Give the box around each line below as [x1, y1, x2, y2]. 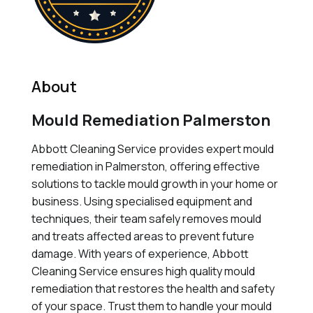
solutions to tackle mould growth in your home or [31, 176, 278, 191]
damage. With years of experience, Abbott [31, 246, 249, 261]
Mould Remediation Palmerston [31, 110, 270, 131]
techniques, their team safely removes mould [31, 211, 261, 226]
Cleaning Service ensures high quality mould [31, 263, 255, 279]
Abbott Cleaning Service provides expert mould [31, 141, 274, 156]
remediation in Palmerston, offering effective [31, 159, 260, 174]
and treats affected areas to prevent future [31, 228, 254, 244]
